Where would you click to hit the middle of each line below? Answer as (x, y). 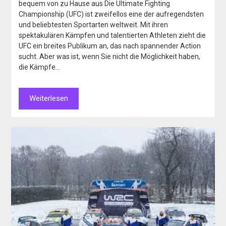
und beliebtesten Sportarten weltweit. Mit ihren (94, 25)
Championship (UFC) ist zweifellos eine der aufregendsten (111, 14)
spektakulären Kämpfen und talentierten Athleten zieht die (112, 36)
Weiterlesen (49, 99)
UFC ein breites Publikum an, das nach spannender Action (110, 46)
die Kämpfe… (40, 67)
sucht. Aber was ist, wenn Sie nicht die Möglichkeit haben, (110, 57)
